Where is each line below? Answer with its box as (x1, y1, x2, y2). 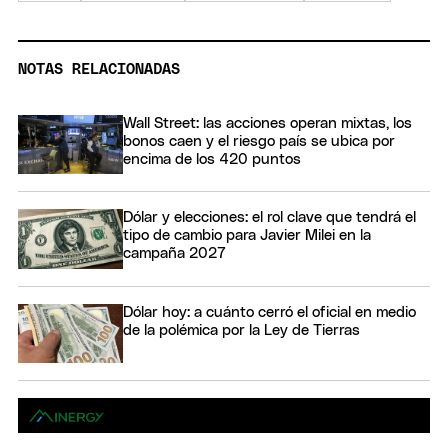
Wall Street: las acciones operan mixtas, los (123, 116, 412, 132)
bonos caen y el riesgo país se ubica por (123, 134, 395, 150)
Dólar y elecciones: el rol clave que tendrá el (123, 210, 416, 226)
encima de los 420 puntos (123, 152, 301, 168)
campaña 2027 (123, 246, 226, 262)
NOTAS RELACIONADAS (18, 62, 180, 78)
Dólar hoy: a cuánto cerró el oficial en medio (123, 304, 416, 320)
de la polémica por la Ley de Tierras (123, 322, 360, 338)
